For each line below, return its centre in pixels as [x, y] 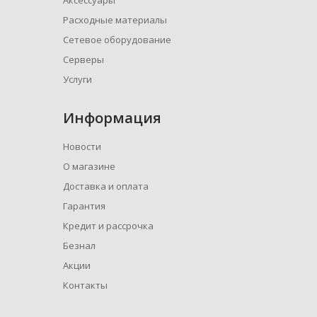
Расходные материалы [115, 20]
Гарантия [84, 206]
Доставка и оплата [106, 186]
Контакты [85, 286]
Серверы [83, 60]
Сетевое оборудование [117, 40]
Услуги [77, 80]
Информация [112, 118]
